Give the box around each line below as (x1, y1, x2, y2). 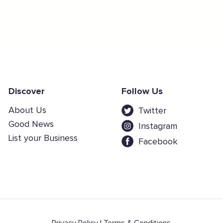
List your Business (8, 134, 78, 143)
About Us (8, 106, 46, 115)
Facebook (138, 137, 178, 146)
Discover (8, 87, 45, 97)
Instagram (138, 121, 177, 131)
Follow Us (121, 87, 163, 97)
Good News (8, 120, 54, 129)
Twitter (138, 106, 166, 115)
